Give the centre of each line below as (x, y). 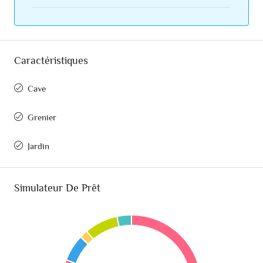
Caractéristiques (51, 61)
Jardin (38, 146)
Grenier (42, 117)
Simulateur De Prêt (57, 188)
